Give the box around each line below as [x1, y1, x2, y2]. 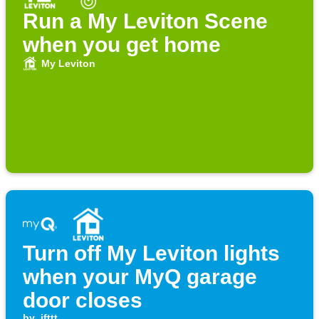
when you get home [23, 33, 221, 57]
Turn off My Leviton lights [23, 241, 280, 266]
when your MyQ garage [23, 265, 257, 289]
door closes [23, 288, 142, 313]
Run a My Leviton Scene [23, 9, 268, 33]
